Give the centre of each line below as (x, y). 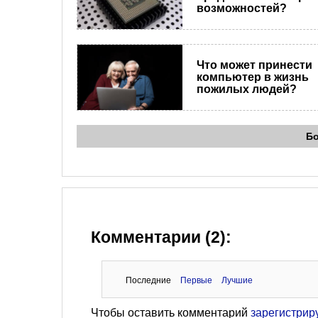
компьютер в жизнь (252, 77)
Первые (196, 281)
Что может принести (254, 65)
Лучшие (237, 281)
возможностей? (241, 8)
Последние (148, 281)
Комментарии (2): (161, 238)
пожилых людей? (246, 89)
